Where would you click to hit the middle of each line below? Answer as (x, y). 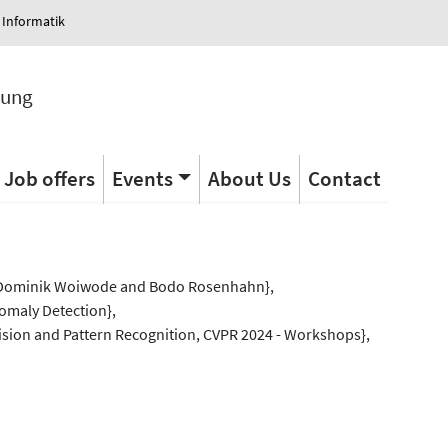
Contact (344, 178)
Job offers (49, 178)
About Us (249, 178)
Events (142, 178)
